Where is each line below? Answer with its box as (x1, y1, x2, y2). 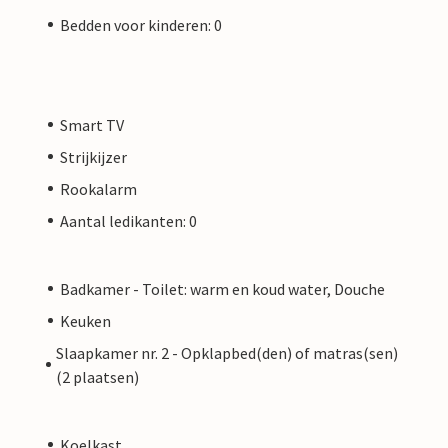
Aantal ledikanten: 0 (60, 210, 197, 231)
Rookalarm (60, 178, 137, 199)
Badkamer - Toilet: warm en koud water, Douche (60, 278, 385, 299)
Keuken (60, 310, 111, 331)
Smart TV (60, 114, 124, 135)
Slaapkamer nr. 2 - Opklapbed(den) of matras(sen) (56, 342, 399, 363)
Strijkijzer (60, 146, 127, 167)
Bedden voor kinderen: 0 (60, 14, 222, 35)
